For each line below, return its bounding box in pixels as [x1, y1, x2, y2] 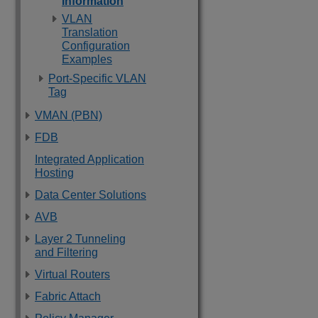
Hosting [35, 167, 74, 179]
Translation [62, 26, 118, 38]
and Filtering [35, 246, 98, 258]
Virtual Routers [35, 268, 110, 280]
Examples [62, 53, 112, 65]
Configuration [62, 40, 130, 52]
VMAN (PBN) [35, 109, 102, 121]
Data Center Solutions [35, 189, 146, 201]
